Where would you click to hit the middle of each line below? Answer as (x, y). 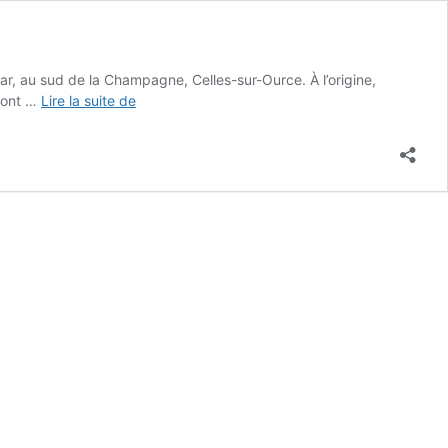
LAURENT (167, 120)
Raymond (166, 99)
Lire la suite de (88, 100)
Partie (154, 162)
